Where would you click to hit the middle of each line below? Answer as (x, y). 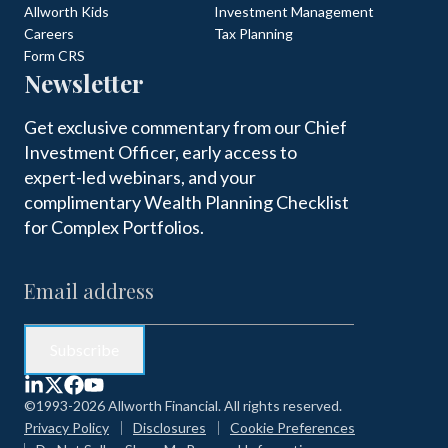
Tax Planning (253, 34)
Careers (49, 34)
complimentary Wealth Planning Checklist (186, 202)
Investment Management (294, 12)
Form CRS (54, 56)
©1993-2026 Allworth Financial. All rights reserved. (183, 406)
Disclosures (169, 428)
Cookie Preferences (292, 428)
